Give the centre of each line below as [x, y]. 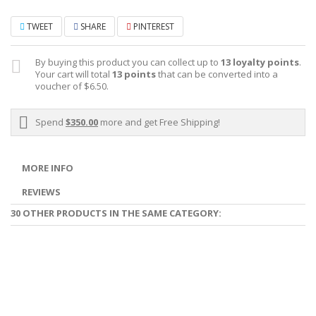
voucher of [60, 86]
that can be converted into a [217, 74]
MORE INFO [48, 168]
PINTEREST [153, 26]
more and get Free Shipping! [159, 122]
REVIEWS [41, 192]
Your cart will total [74, 74]
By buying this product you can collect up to [128, 62]
